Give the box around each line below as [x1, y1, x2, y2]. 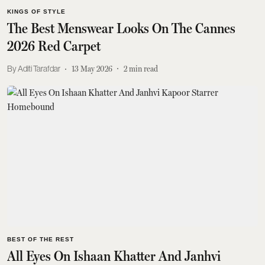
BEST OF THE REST [7, 236, 74, 243]
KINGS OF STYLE [7, 8, 66, 15]
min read [129, 64, 158, 73]
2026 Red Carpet [7, 37, 101, 54]
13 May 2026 [72, 64, 112, 73]
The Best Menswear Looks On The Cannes [7, 20, 235, 37]
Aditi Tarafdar [18, 64, 60, 73]
